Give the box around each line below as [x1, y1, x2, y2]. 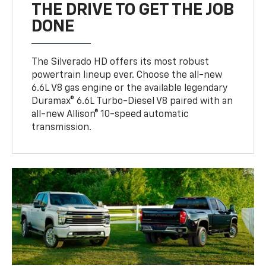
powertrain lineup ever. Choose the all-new [31, 70, 223, 80]
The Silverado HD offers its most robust [31, 57, 210, 67]
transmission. [31, 122, 92, 132]
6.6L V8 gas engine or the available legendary [31, 83, 228, 93]
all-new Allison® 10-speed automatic [31, 109, 189, 119]
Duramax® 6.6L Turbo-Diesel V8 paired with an [31, 96, 233, 106]
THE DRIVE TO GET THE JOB [31, 1, 235, 18]
